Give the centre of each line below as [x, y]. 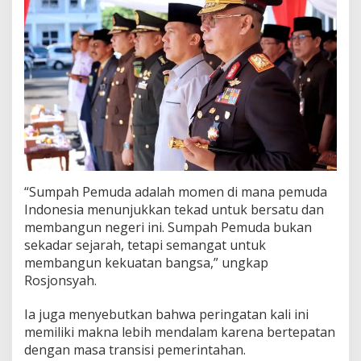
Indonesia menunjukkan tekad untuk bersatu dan [174, 209]
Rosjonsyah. [60, 280]
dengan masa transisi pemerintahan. [135, 349]
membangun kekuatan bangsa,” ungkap [146, 262]
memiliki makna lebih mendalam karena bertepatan [180, 332]
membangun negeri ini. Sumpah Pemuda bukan [168, 227]
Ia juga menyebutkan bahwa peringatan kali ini [166, 314]
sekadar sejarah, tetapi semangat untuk [145, 245]
